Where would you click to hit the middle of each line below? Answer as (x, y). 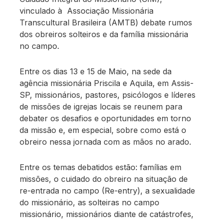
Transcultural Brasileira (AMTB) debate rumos (106, 23)
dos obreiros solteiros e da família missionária (104, 34)
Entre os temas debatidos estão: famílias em (101, 167)
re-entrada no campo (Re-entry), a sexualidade (108, 191)
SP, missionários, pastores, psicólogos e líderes (108, 95)
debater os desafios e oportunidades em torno (106, 119)
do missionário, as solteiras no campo (90, 203)
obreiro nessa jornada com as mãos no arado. (106, 142)
